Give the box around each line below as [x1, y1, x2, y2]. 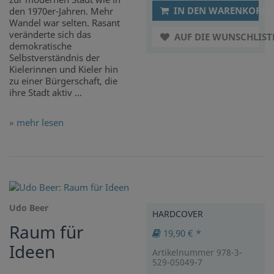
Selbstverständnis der [9, 51, 100, 64]
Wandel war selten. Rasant [9, 17, 120, 29]
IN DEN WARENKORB [171, 4, 268, 17]
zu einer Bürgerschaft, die [9, 75, 117, 87]
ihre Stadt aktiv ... [9, 86, 82, 99]
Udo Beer [9, 202, 48, 214]
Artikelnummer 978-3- [152, 246, 242, 259]
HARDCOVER [152, 208, 203, 220]
